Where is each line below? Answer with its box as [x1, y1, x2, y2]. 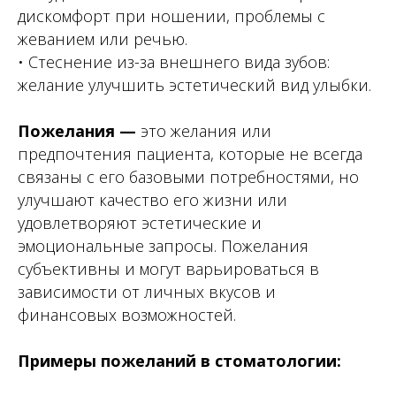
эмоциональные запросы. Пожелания [18, 235, 308, 256]
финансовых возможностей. [18, 304, 236, 325]
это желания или [136, 120, 271, 141]
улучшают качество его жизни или [18, 189, 287, 210]
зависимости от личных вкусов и [18, 281, 276, 302]
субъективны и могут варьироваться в [18, 258, 319, 279]
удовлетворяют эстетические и [18, 212, 262, 233]
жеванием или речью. [18, 28, 187, 49]
